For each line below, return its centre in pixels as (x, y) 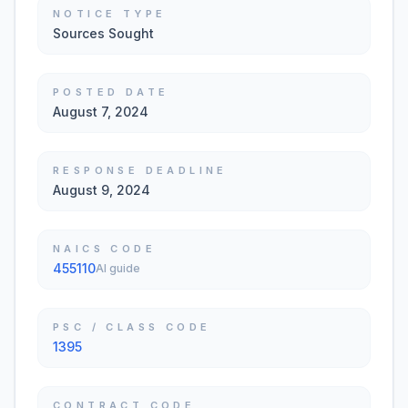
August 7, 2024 (101, 112)
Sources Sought (103, 33)
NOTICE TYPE (110, 14)
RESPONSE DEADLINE (140, 170)
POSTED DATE (111, 92)
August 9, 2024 (102, 190)
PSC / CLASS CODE (132, 327)
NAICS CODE (104, 249)
